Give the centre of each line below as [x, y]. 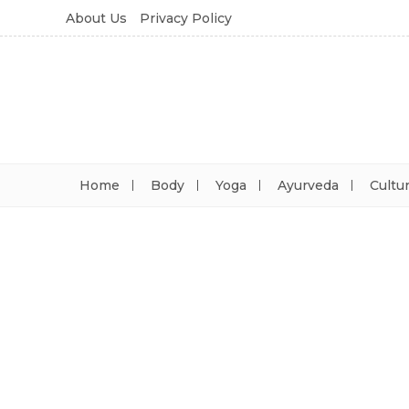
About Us [96, 18]
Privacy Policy [186, 18]
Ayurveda [308, 185]
